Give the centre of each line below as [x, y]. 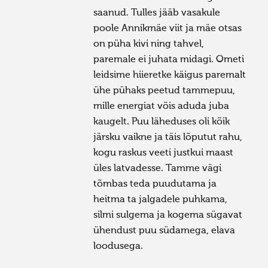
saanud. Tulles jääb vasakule [157, 13]
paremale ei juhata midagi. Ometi [169, 60]
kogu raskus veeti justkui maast [164, 153]
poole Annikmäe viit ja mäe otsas [168, 28]
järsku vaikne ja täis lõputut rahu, [168, 137]
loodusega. [118, 246]
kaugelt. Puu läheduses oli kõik [162, 122]
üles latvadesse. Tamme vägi [158, 168]
